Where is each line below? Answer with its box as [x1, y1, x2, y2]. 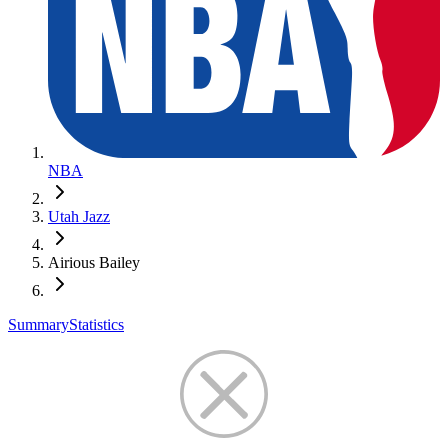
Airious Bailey [48, 253, 140, 271]
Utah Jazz [48, 207, 110, 225]
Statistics [69, 315, 124, 333]
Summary [8, 315, 69, 333]
